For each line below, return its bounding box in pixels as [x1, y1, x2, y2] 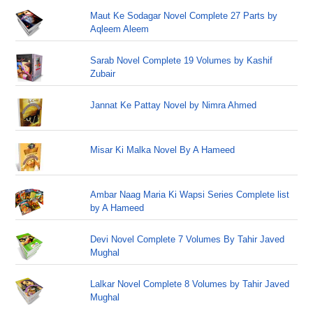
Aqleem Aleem [90, 24, 150, 34]
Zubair [90, 68, 116, 79]
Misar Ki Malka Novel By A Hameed [90, 145, 235, 155]
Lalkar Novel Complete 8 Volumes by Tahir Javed [90, 279, 290, 289]
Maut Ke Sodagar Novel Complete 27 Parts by [90, 10, 278, 21]
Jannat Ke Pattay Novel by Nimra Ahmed [90, 100, 257, 110]
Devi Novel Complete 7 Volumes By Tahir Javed [90, 234, 285, 245]
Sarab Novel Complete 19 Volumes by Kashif [90, 55, 273, 66]
